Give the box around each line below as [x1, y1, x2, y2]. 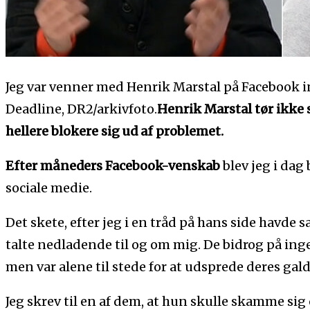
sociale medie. [6, 179, 92, 196]
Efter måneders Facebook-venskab [6, 157, 223, 174]
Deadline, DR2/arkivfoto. [6, 100, 157, 117]
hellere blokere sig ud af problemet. [6, 122, 224, 139]
